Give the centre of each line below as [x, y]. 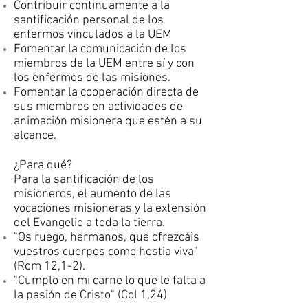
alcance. [35, 136]
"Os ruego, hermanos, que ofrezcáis [107, 238]
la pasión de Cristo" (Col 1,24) [90, 295]
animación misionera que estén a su [108, 121]
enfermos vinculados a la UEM [93, 35]
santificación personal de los [89, 20]
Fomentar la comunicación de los [100, 49]
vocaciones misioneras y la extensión [110, 209]
